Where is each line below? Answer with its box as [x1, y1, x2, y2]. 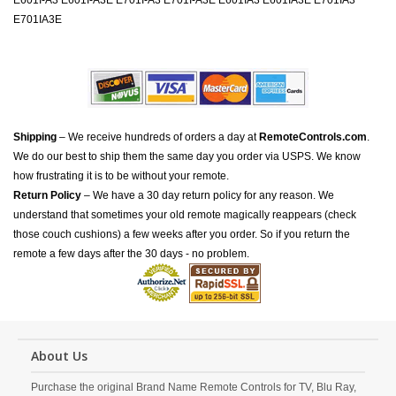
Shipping [13, 131, 57, 143]
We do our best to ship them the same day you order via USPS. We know [13, 150, 361, 163]
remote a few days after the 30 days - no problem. [13, 247, 249, 260]
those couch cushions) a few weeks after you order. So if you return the [13, 228, 350, 240]
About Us [31, 347, 88, 364]
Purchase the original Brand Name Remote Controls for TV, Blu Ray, [31, 381, 356, 393]
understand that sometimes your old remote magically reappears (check [13, 209, 356, 221]
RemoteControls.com [259, 131, 367, 143]
